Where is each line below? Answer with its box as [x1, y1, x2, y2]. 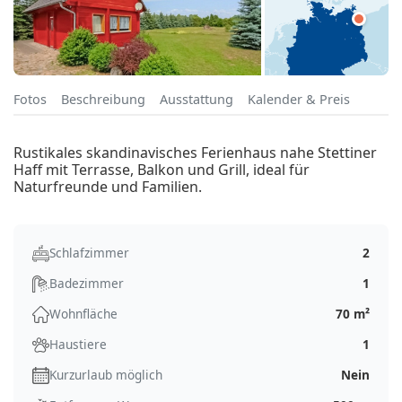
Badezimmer [49, 275, 124, 293]
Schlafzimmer [49, 244, 129, 262]
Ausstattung [160, 91, 233, 109]
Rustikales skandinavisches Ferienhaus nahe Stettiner [13, 143, 377, 163]
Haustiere [49, 336, 107, 354]
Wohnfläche [49, 305, 118, 323]
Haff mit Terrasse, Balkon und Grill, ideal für [13, 160, 310, 180]
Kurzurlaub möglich [49, 366, 162, 384]
